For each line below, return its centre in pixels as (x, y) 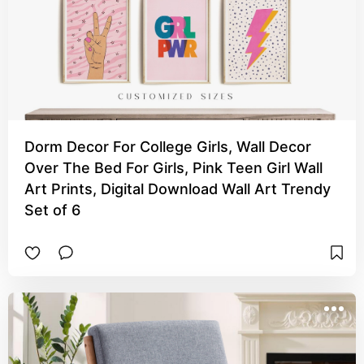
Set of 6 (52, 210)
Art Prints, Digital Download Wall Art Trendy (178, 189)
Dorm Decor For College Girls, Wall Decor (168, 147)
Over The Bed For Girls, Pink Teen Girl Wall (173, 168)
